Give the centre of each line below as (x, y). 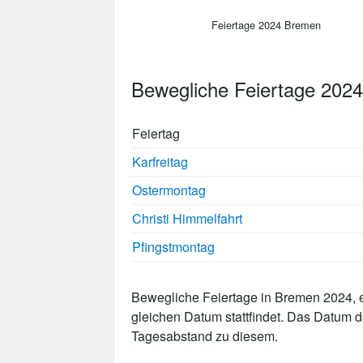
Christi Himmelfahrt (187, 218)
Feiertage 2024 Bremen (266, 24)
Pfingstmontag (173, 246)
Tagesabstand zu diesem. (205, 335)
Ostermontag (169, 190)
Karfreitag (160, 161)
